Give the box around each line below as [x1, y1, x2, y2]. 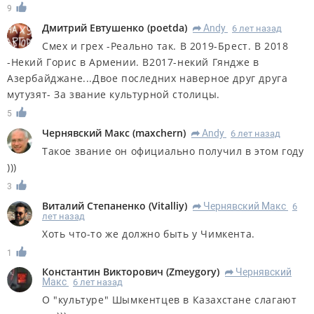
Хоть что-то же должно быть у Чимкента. [42, 226, 255, 240]
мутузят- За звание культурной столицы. [7, 87, 220, 101]
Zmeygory [169, 265, 217, 279]
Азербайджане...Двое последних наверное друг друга [7, 71, 288, 85]
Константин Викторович [42, 265, 163, 279]
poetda [150, 20, 184, 34]
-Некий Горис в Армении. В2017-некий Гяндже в [7, 55, 259, 69]
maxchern [135, 125, 183, 139]
